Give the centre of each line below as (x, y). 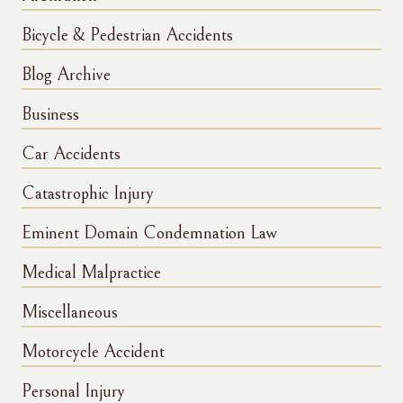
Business (50, 115)
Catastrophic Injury (88, 194)
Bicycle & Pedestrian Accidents (127, 36)
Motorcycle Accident (93, 353)
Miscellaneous (70, 313)
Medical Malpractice (91, 273)
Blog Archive (66, 76)
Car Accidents (71, 155)
